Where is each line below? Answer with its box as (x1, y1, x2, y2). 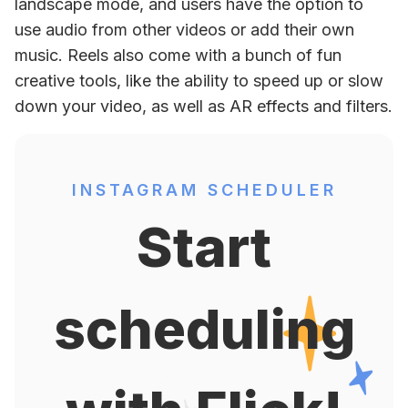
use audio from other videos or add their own (15, 20, 354, 39)
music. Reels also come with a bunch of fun (15, 46, 342, 65)
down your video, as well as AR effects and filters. (15, 97, 393, 116)
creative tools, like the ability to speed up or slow (15, 71, 383, 90)
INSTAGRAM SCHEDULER (71, 180, 337, 199)
